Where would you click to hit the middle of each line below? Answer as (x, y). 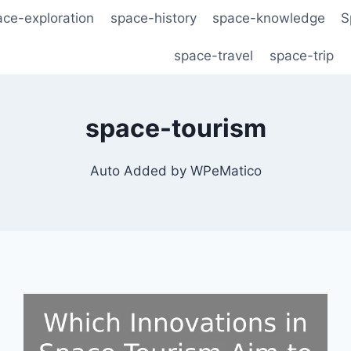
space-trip (301, 55)
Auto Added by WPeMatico (175, 171)
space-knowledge (269, 18)
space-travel (214, 55)
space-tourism (175, 128)
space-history (153, 18)
